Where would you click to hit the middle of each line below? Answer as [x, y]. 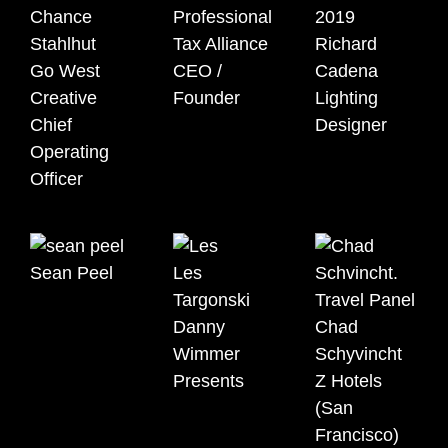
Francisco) [357, 435]
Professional [222, 17]
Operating [69, 152]
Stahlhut [63, 44]
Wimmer [206, 354]
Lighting [347, 98]
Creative [63, 98]
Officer [56, 179]
